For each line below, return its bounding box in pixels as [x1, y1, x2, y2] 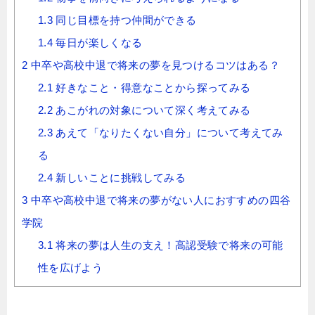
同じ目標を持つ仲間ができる [53, 14, 197, 27]
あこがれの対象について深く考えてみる [53, 104, 251, 117]
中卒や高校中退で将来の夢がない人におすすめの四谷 [27, 194, 291, 207]
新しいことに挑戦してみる [53, 172, 186, 184]
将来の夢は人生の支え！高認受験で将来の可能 [53, 239, 283, 252]
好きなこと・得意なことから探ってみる [53, 82, 251, 94]
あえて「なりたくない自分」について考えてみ [53, 127, 283, 139]
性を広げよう [37, 262, 103, 274]
